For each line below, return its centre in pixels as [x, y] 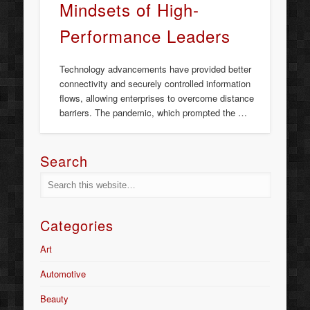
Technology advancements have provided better [156, 69]
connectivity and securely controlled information [155, 83]
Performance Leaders [145, 35]
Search [64, 161]
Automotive [63, 274]
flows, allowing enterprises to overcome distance [157, 98]
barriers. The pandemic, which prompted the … [154, 112]
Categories [77, 226]
